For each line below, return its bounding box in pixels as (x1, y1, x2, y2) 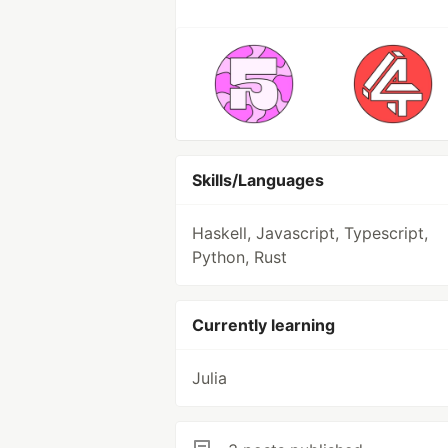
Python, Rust (192, 247, 287, 267)
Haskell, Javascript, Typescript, (192, 223, 428, 243)
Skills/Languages (192, 170, 324, 190)
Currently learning (192, 315, 335, 335)
